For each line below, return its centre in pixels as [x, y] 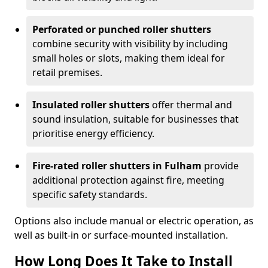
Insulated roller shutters [91, 105]
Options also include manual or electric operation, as [134, 221]
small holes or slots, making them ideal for [129, 58]
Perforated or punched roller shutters [122, 29]
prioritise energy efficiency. [95, 133]
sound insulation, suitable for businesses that [135, 119]
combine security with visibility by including [130, 44]
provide [220, 166]
